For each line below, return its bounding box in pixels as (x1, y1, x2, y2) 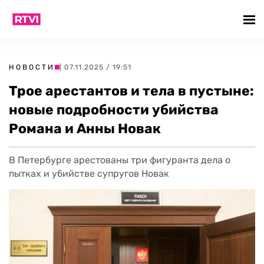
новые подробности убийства (9, 101, 219, 118)
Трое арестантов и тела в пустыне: (9, 82, 254, 99)
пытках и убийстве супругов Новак (9, 168, 169, 179)
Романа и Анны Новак (9, 120, 161, 137)
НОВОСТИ (9, 63, 55, 71)
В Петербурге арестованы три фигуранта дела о (9, 154, 230, 166)
